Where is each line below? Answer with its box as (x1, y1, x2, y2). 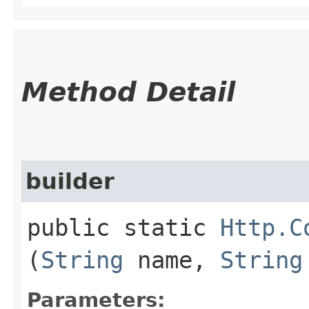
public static (27, 213, 220, 241)
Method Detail (21, 76, 235, 108)
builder (26, 168, 114, 194)
